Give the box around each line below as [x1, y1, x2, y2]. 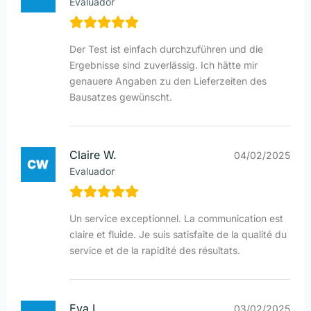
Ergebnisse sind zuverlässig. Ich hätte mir [69, 59, 258, 72]
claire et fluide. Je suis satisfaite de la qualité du [69, 228, 287, 241]
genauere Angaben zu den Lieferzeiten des [69, 75, 267, 87]
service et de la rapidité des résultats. [69, 244, 240, 257]
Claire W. [69, 148, 117, 162]
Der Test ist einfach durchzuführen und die [69, 43, 263, 56]
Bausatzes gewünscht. [69, 91, 172, 103]
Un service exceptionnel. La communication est [69, 212, 283, 225]
